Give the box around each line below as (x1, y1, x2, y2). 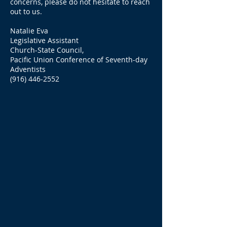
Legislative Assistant (10, 35, 79, 45)
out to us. (10, 7, 42, 16)
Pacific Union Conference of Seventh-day (10, 55, 147, 64)
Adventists (10, 64, 46, 74)
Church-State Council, (10, 45, 84, 55)
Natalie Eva (10, 26, 48, 35)
